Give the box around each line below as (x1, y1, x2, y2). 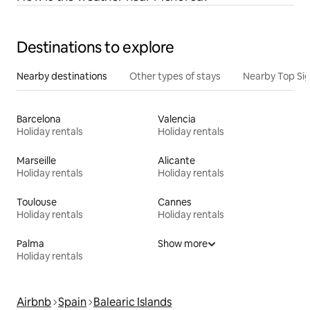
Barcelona (17, 112, 61, 125)
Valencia (158, 112, 196, 125)
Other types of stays (129, 69, 221, 82)
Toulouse (17, 195, 57, 208)
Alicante (158, 154, 195, 167)
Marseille (17, 154, 56, 167)
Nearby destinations (17, 69, 107, 82)
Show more (158, 237, 208, 250)
